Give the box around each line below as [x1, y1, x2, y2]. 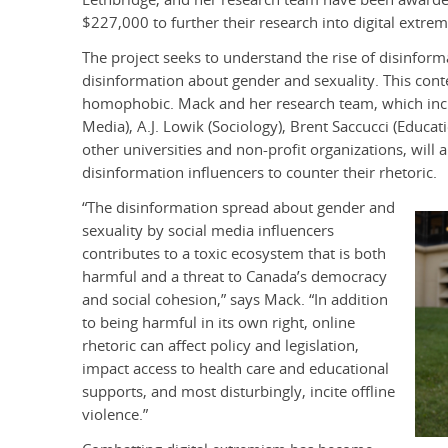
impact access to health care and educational [82, 358, 389, 380]
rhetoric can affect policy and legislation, [82, 335, 359, 357]
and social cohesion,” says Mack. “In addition [82, 289, 388, 311]
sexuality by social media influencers [82, 220, 334, 242]
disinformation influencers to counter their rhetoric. [82, 162, 437, 184]
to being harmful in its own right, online [82, 312, 355, 334]
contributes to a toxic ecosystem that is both [82, 243, 386, 265]
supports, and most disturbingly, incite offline [82, 381, 395, 403]
